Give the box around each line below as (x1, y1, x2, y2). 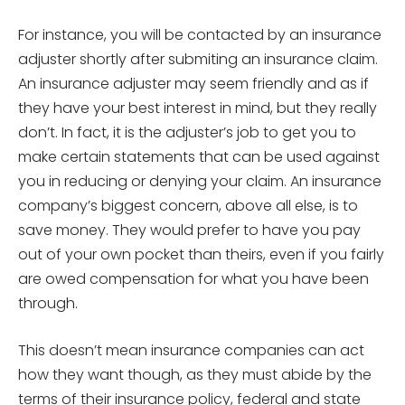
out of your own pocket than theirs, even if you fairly (18, 243, 384, 265)
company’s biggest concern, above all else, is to (18, 194, 358, 216)
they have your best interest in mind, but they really (18, 97, 377, 118)
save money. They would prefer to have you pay (18, 219, 361, 240)
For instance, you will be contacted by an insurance (18, 24, 381, 45)
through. (18, 292, 78, 314)
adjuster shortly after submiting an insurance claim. (18, 48, 378, 70)
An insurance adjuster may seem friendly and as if (18, 72, 369, 94)
